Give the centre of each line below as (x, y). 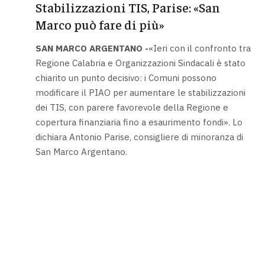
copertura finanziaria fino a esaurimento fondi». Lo (139, 122)
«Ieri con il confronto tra (199, 48)
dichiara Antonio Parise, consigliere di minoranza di (139, 137)
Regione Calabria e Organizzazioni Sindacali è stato (140, 63)
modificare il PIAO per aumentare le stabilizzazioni (140, 92)
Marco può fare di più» (100, 25)
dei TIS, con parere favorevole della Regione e (132, 107)
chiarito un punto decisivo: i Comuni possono (126, 77)
